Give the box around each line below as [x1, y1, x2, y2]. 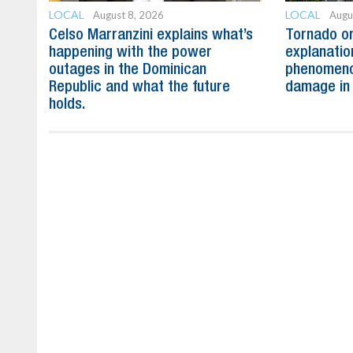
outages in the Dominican [49, 62, 206, 77]
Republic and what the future [49, 80, 230, 95]
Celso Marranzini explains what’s [49, 28, 253, 43]
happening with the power [49, 45, 212, 60]
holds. [49, 97, 85, 112]
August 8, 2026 [93, 8, 164, 21]
